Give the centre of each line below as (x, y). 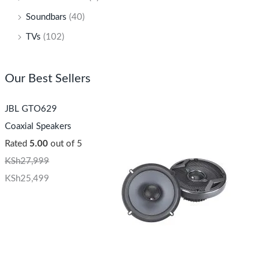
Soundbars (46, 17)
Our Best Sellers (47, 79)
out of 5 (65, 144)
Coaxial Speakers (38, 126)
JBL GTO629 (31, 109)
